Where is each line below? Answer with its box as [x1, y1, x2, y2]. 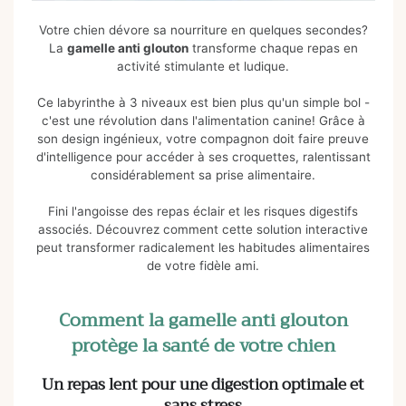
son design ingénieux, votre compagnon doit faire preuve [37, 131, 369, 147]
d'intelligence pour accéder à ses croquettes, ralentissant [35, 150, 371, 165]
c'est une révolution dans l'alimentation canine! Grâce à [41, 113, 365, 129]
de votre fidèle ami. [147, 258, 259, 274]
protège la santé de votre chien [71, 329, 335, 362]
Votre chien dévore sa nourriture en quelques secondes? [38, 23, 368, 38]
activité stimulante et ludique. [117, 59, 289, 74]
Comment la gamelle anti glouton [58, 304, 348, 336]
